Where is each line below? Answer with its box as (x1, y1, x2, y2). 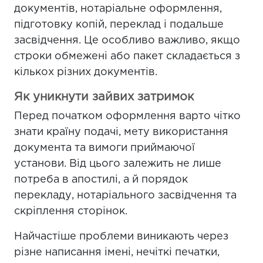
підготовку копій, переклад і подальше (14, 20, 224, 29)
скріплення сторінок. (14, 207, 127, 216)
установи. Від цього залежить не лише (14, 159, 221, 168)
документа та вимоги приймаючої (14, 143, 195, 153)
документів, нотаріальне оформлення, (14, 4, 222, 14)
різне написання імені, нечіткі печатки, (14, 248, 220, 257)
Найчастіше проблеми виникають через (14, 232, 228, 241)
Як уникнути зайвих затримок (14, 92, 194, 102)
